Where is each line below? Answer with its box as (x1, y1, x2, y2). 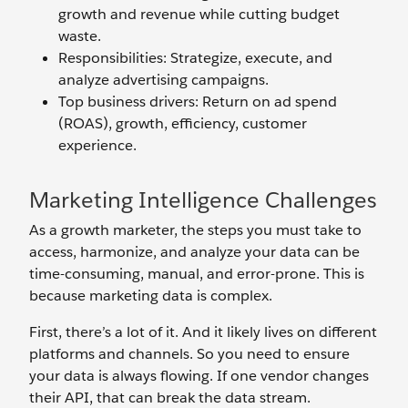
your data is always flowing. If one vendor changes (29, 366, 369, 386)
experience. (58, 136, 137, 156)
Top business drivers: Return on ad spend (58, 92, 337, 112)
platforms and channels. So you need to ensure (29, 344, 350, 364)
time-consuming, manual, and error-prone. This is (29, 264, 364, 284)
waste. (58, 26, 101, 46)
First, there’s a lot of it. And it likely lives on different (29, 322, 377, 342)
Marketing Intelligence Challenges (29, 186, 377, 215)
